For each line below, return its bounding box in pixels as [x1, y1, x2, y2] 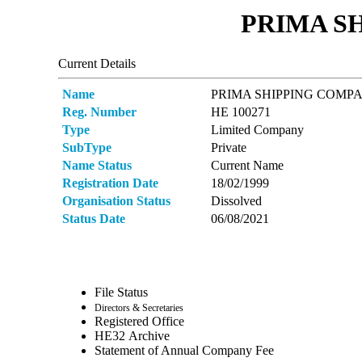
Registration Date [61, 175, 158, 190]
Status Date [61, 211, 125, 225]
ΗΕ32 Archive [94, 328, 170, 343]
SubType [61, 140, 112, 154]
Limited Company [210, 122, 304, 137]
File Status [94, 284, 148, 299]
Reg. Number [61, 104, 137, 119]
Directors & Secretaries [94, 301, 183, 314]
